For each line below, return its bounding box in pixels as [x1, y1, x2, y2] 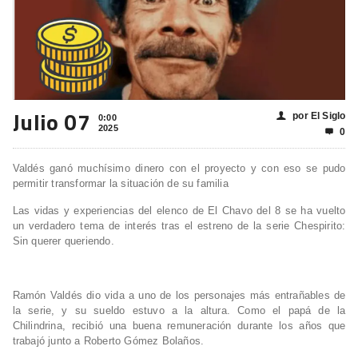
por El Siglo [292, 110, 346, 122]
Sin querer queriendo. [12, 235, 114, 248]
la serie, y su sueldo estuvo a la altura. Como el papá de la [12, 304, 346, 317]
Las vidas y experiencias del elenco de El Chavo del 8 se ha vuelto [12, 205, 346, 217]
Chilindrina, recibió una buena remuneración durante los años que [12, 320, 346, 332]
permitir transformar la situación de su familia [12, 177, 229, 190]
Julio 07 [12, 105, 91, 140]
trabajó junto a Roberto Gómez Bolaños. [12, 335, 205, 348]
